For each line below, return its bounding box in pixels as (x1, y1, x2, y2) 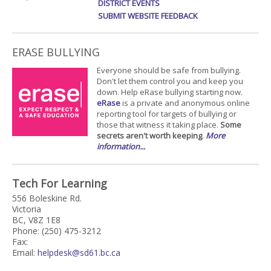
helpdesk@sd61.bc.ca (38, 247, 120, 259)
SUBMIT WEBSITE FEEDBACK (98, 10, 198, 22)
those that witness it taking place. (97, 119, 220, 131)
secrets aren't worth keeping (97, 130, 202, 142)
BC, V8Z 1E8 (12, 214, 60, 226)
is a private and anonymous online (120, 97, 250, 109)
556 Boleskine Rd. (12, 192, 82, 204)
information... (97, 141, 145, 152)
